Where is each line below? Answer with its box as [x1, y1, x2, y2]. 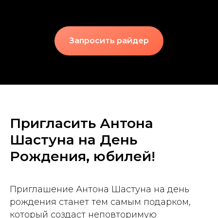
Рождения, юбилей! [10, 147, 155, 164]
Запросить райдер [69, 36, 149, 45]
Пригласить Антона [10, 114, 153, 131]
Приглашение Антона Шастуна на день [10, 183, 189, 195]
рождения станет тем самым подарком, [10, 196, 191, 207]
